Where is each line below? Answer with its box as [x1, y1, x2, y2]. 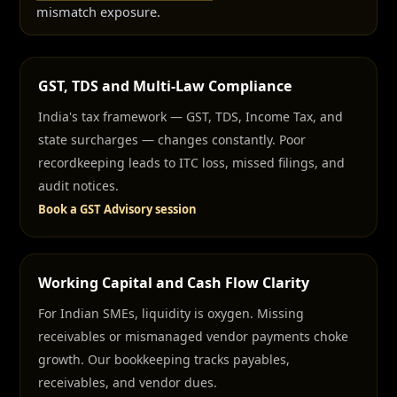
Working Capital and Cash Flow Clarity [38, 273, 309, 292]
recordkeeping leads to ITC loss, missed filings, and [38, 154, 345, 171]
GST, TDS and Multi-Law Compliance [38, 76, 292, 96]
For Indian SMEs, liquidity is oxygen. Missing [38, 305, 304, 322]
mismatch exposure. [36, 3, 160, 20]
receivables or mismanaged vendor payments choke [38, 328, 348, 345]
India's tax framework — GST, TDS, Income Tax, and [38, 108, 343, 125]
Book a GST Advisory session [38, 201, 197, 217]
